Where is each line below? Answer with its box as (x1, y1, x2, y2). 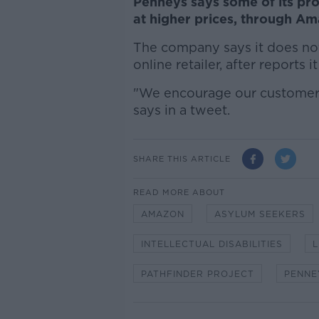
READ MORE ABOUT (132, 187, 225, 197)
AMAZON (140, 209, 184, 219)
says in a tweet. (132, 103, 230, 117)
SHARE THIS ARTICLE (132, 153, 231, 164)
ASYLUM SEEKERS (214, 209, 305, 219)
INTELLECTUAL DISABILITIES (140, 239, 283, 249)
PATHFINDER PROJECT (140, 268, 254, 279)
